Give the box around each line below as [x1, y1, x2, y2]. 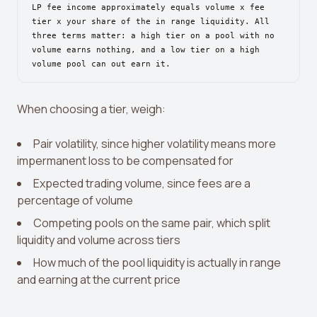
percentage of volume [17, 192, 133, 208]
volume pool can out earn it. [32, 59, 171, 69]
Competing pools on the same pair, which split [33, 215, 270, 231]
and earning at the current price [17, 272, 180, 287]
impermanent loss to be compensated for [17, 153, 234, 168]
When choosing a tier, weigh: [17, 101, 166, 117]
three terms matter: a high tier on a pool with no [32, 30, 275, 40]
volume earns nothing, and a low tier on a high [32, 45, 260, 54]
